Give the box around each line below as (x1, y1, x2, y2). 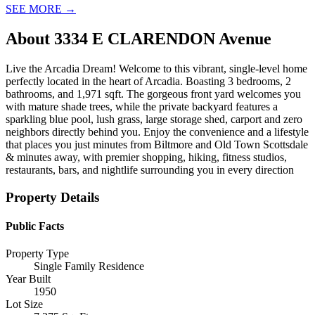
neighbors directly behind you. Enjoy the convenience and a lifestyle (6, 125, 309, 138)
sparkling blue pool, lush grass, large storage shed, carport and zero (6, 112, 302, 125)
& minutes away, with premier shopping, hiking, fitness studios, (6, 150, 287, 163)
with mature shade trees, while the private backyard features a (6, 100, 278, 112)
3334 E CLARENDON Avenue (54, 30, 271, 49)
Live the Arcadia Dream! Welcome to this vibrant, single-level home (6, 62, 307, 75)
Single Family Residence (34, 260, 144, 273)
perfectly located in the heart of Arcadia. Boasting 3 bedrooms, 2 (6, 75, 291, 87)
